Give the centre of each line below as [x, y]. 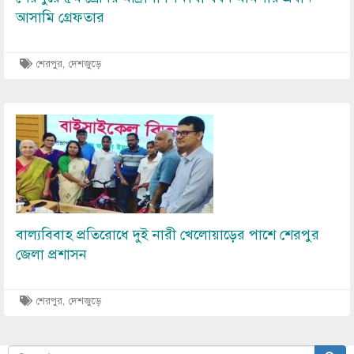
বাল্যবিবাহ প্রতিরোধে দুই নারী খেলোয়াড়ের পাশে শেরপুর [168, 235]
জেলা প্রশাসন [51, 255]
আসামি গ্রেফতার [60, 18]
